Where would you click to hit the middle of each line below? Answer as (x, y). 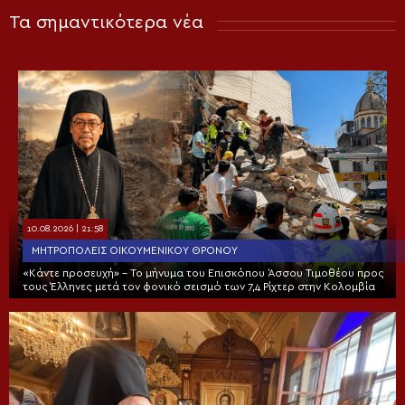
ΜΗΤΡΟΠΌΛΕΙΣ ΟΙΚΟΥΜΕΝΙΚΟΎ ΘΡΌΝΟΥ (135, 250)
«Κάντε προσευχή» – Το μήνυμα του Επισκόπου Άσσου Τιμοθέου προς (203, 273)
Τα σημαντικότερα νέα (106, 22)
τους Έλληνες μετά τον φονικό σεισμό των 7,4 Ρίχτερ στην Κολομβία (199, 286)
